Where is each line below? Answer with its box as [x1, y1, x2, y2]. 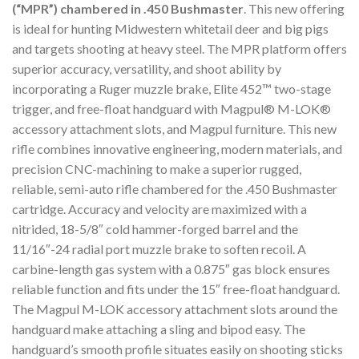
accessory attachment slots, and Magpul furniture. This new [12, 121, 337, 137]
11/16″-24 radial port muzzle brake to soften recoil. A [12, 241, 306, 257]
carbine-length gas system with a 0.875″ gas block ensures [12, 261, 330, 277]
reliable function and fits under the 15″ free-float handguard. [12, 281, 340, 297]
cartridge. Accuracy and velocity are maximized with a [12, 201, 307, 217]
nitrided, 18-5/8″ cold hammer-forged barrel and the [12, 221, 298, 237]
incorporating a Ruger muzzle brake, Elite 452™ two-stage [12, 81, 331, 97]
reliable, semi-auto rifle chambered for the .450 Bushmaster [12, 181, 337, 197]
